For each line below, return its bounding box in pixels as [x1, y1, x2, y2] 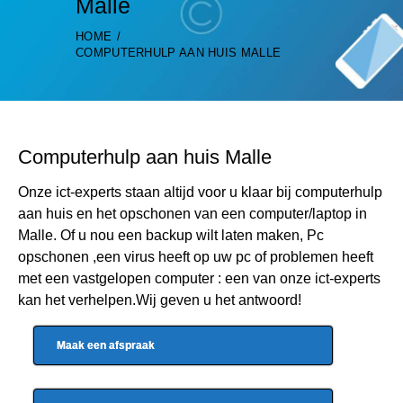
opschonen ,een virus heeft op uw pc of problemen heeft [18, 248, 373, 264]
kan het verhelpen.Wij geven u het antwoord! [18, 291, 301, 308]
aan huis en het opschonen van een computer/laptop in [18, 205, 367, 221]
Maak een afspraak [57, 338, 156, 352]
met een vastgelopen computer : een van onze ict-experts [18, 270, 381, 286]
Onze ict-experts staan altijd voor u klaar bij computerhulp [18, 184, 382, 200]
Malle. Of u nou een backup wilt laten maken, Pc [18, 227, 324, 243]
